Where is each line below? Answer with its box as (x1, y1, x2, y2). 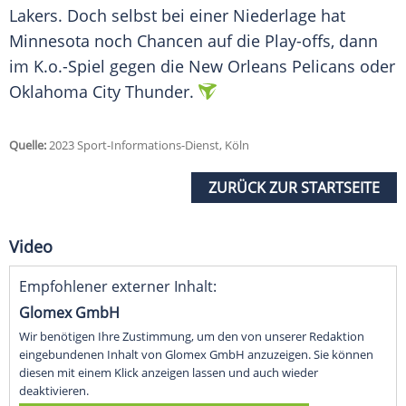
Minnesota (9, 30, 90, 53)
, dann (331, 30, 378, 53)
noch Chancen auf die (90, 30, 265, 53)
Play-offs (265, 30, 331, 53)
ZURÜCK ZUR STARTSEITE (208, 178, 380, 198)
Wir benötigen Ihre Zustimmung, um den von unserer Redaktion (19, 328, 364, 345)
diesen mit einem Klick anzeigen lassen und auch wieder (19, 364, 318, 382)
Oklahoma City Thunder (9, 81, 189, 103)
